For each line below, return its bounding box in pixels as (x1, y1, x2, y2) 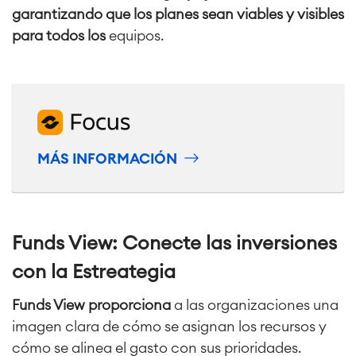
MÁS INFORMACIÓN (37, 151, 177, 166)
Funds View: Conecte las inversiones (12, 234, 337, 254)
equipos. (109, 29, 164, 44)
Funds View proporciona (12, 298, 171, 313)
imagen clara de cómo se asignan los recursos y (12, 319, 327, 335)
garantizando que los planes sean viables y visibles (12, 7, 344, 22)
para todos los (12, 29, 109, 44)
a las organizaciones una (171, 298, 339, 313)
